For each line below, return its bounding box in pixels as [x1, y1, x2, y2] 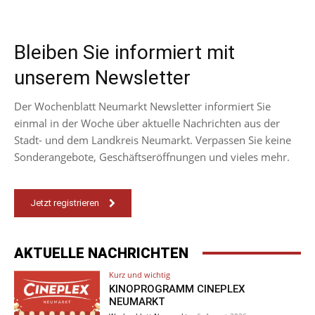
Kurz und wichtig [109, 269, 171, 280]
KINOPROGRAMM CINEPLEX [109, 282, 246, 295]
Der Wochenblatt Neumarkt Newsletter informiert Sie [14, 98, 271, 113]
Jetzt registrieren [30, 198, 99, 209]
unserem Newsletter [14, 65, 191, 89]
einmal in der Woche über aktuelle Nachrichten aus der [14, 115, 280, 130]
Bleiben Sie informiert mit [14, 40, 235, 64]
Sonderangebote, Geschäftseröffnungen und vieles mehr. [14, 149, 290, 164]
